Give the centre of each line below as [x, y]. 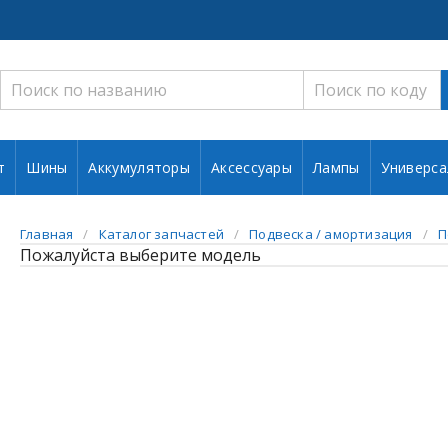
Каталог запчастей [161, 234]
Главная [47, 234]
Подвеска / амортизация [331, 234]
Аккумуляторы [139, 167]
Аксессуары [252, 167]
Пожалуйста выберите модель [140, 255]
